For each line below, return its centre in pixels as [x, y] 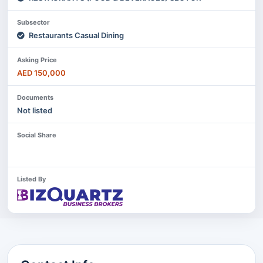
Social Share [37, 135]
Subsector [33, 22]
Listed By [31, 179]
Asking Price [37, 60]
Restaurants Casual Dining [75, 35]
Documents [35, 97]
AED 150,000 [41, 73]
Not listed [35, 110]
